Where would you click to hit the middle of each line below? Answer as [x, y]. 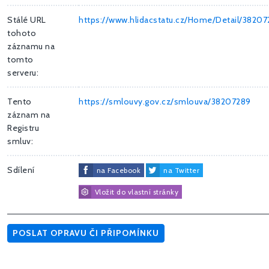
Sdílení [21, 170]
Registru [23, 128]
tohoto [22, 33]
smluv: [20, 141]
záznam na [29, 115]
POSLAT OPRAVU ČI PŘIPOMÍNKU [86, 233]
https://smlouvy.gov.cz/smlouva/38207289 [165, 102]
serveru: [23, 73]
